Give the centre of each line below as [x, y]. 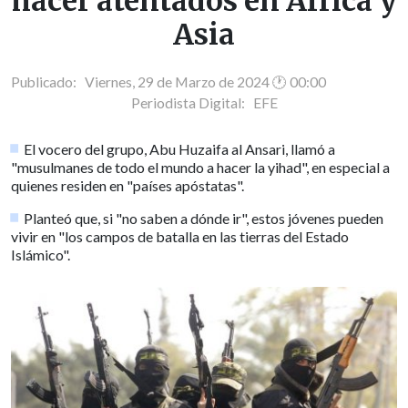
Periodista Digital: [192, 102]
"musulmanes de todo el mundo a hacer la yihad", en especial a [200, 167]
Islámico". [41, 254]
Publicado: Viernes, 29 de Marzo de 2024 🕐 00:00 [168, 82]
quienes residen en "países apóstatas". [127, 185]
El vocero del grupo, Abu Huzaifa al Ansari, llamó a [180, 148]
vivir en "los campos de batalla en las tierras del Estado [180, 236]
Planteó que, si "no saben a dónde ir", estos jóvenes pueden [204, 218]
